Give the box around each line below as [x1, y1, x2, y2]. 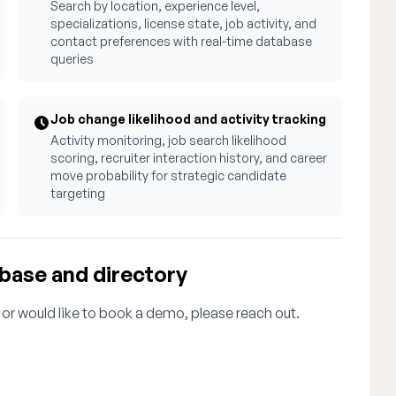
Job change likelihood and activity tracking [50, 111, 327, 126]
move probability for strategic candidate [50, 168, 287, 183]
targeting [50, 186, 106, 201]
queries [50, 51, 95, 66]
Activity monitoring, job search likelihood [50, 133, 287, 148]
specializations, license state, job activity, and [50, 16, 317, 31]
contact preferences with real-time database [50, 34, 313, 49]
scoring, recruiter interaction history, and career [50, 150, 328, 165]
